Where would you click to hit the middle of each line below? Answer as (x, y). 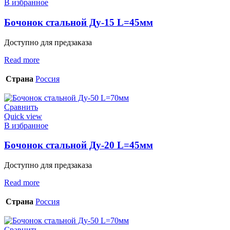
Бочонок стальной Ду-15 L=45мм (79, 23)
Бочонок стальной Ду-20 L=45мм (79, 145)
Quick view (23, 116)
